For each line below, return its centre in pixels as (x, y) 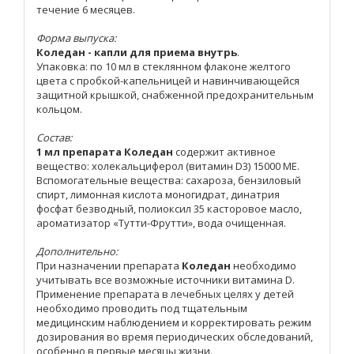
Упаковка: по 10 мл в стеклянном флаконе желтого (164, 67)
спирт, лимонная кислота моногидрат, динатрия (158, 195)
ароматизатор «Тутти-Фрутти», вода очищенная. (161, 223)
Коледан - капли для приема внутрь (137, 53)
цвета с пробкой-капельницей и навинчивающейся (168, 81)
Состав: (54, 138)
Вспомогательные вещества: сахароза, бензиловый (169, 181)
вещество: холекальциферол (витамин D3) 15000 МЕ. (168, 166)
